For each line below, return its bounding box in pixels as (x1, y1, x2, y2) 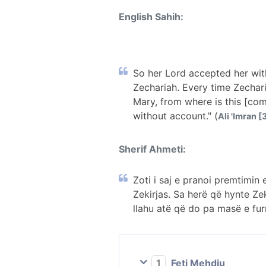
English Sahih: (119, 10, 183, 23)
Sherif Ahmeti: (119, 142, 186, 155)
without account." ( (133, 109, 218, 122)
